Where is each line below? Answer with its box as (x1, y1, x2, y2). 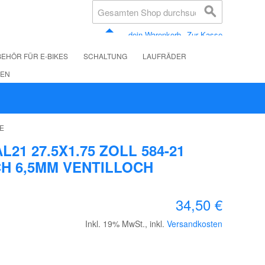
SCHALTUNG (83, 51, 127, 61)
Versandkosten (167, 218, 222, 230)
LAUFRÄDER (143, 51, 186, 61)
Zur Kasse (187, 29, 222, 40)
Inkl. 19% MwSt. (85, 218, 145, 230)
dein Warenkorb (128, 29, 181, 40)
